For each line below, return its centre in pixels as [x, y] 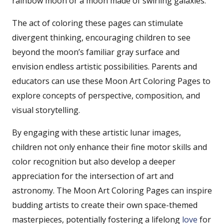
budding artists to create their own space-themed [105, 205]
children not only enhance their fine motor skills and [109, 147]
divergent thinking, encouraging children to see [101, 37]
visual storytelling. [46, 110]
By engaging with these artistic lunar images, [96, 132]
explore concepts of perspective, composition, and [106, 95]
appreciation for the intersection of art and [93, 176]
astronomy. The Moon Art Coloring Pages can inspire [112, 190]
